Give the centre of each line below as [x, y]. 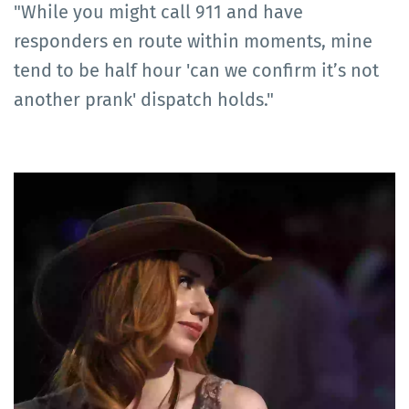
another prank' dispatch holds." [144, 99]
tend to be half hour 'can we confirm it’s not [196, 70]
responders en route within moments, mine [193, 41]
